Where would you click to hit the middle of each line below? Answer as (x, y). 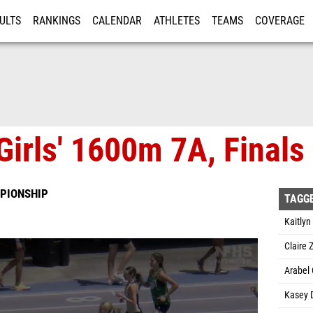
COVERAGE (280, 21)
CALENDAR (117, 21)
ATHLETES (177, 21)
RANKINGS (57, 21)
